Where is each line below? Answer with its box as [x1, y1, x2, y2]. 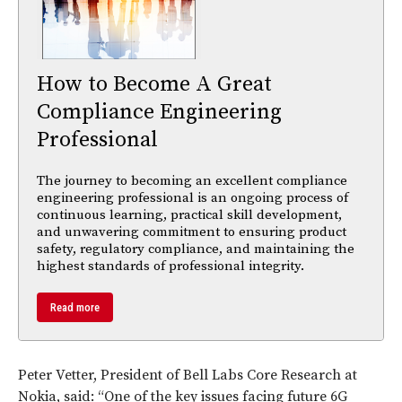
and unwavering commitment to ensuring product [37, 223, 346, 240]
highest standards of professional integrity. [37, 257, 304, 275]
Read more [50, 300, 100, 314]
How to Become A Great [37, 70, 272, 98]
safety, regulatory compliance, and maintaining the [37, 240, 354, 258]
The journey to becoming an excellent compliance [37, 171, 347, 189]
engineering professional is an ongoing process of [37, 188, 348, 206]
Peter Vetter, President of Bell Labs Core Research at [18, 365, 357, 384]
